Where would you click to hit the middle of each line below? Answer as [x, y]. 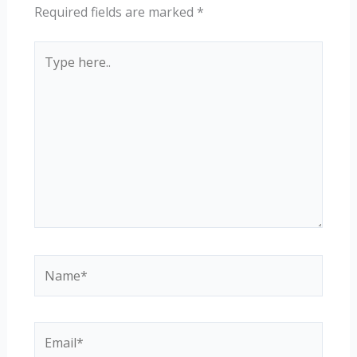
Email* [53, 332]
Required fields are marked [115, 12]
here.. [49, 71]
